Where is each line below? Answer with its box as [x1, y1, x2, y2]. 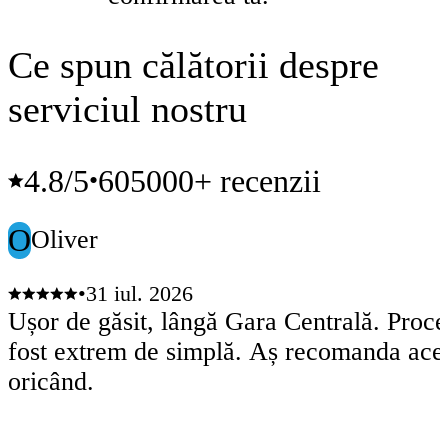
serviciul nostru [8, 88, 247, 131]
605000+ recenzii [98, 162, 321, 199]
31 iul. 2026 [86, 281, 193, 307]
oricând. [8, 367, 94, 397]
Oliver [31, 225, 98, 255]
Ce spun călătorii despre [8, 44, 379, 87]
